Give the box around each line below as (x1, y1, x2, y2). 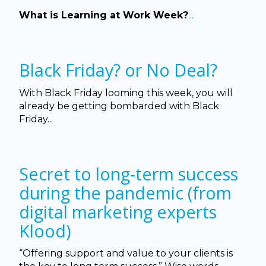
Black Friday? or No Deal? (19, 58, 217, 82)
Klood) (19, 219, 71, 243)
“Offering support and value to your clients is (19, 248, 233, 259)
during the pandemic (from (19, 181, 232, 205)
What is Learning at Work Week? (19, 9, 188, 21)
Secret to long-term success (19, 162, 238, 186)
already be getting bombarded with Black (19, 100, 219, 112)
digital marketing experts (19, 200, 217, 224)
